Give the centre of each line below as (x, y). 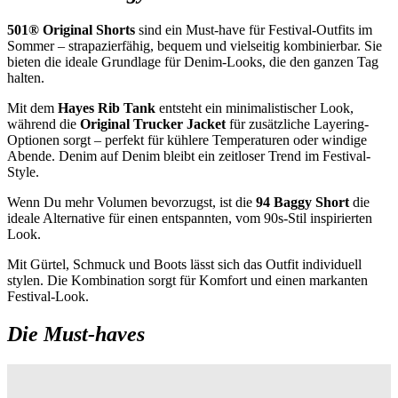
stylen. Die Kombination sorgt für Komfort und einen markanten (187, 280)
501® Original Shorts (73, 29)
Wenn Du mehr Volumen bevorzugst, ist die (131, 202)
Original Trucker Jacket (155, 123)
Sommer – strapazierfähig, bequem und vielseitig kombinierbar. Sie (195, 45)
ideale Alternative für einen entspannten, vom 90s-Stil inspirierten (190, 218)
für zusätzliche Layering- (299, 123)
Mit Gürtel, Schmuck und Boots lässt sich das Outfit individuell (184, 264)
